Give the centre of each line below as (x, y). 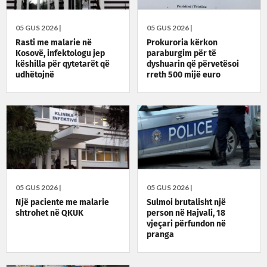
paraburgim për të (182, 54)
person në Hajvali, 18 (186, 214)
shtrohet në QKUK (49, 214)
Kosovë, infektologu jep (60, 54)
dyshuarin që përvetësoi (193, 65)
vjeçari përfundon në (187, 224)
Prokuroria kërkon (182, 43)
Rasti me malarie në (54, 43)
